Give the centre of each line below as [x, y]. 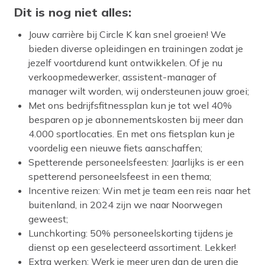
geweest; [48, 219]
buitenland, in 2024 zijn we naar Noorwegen [125, 205]
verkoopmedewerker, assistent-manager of [122, 77]
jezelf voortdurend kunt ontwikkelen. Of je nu [125, 63]
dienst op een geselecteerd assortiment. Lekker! [132, 248]
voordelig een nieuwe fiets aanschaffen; [115, 148]
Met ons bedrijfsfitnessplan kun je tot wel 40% [130, 106]
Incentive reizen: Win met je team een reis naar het [140, 191]
